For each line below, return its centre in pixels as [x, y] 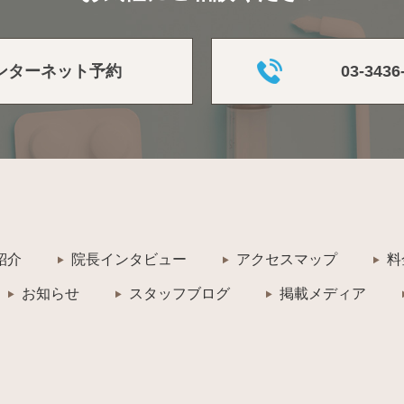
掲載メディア [323, 294]
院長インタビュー [129, 260]
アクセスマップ [287, 260]
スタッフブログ [179, 294]
